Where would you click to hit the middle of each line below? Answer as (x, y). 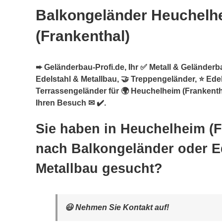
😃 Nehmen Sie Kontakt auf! (117, 207)
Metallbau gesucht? (99, 168)
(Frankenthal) (83, 36)
